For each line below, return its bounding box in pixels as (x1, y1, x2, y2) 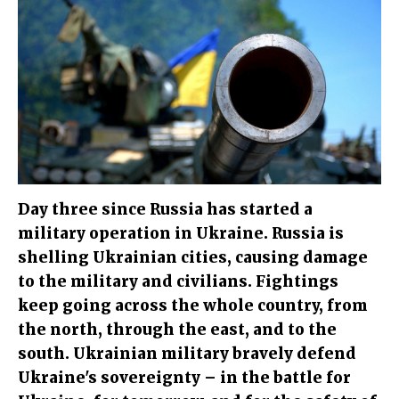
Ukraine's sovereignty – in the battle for (18, 368, 351, 388)
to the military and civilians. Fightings (18, 272, 338, 292)
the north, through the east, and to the (18, 320, 337, 340)
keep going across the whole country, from (18, 296, 368, 316)
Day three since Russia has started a (18, 199, 313, 220)
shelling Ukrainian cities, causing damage (18, 248, 368, 268)
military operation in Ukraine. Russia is (18, 224, 344, 244)
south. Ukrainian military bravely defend (18, 344, 356, 364)
